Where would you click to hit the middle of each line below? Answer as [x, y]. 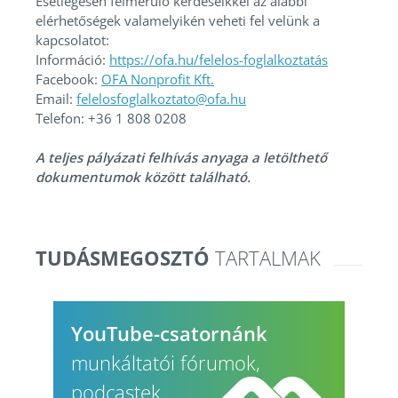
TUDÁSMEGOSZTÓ [123, 258]
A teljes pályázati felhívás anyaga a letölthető [181, 158]
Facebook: [68, 80]
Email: [56, 99]
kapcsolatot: [72, 40]
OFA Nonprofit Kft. [158, 80]
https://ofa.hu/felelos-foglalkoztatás [219, 60]
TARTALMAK [268, 258]
